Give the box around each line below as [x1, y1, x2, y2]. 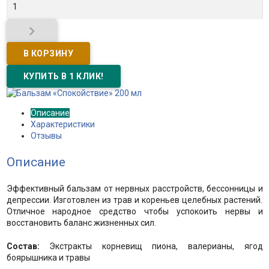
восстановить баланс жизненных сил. [6, 218, 156, 228]
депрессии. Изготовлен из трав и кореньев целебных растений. [6, 195, 263, 205]
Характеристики [30, 119, 95, 129]
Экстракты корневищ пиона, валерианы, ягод [39, 241, 263, 251]
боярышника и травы [6, 253, 90, 262]
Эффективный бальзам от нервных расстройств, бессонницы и [6, 184, 263, 193]
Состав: [6, 241, 40, 251]
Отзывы [30, 131, 62, 141]
